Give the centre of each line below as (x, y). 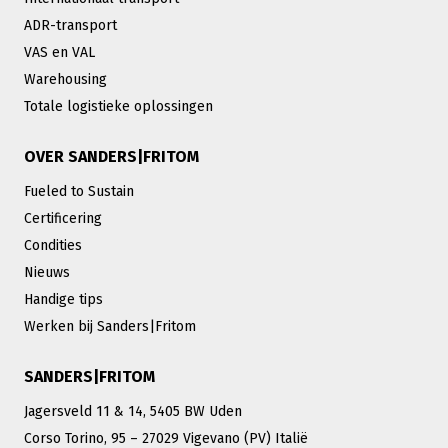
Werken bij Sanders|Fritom (110, 326)
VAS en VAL (59, 52)
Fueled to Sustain (79, 191)
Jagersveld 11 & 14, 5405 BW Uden (133, 411)
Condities (53, 245)
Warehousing (65, 79)
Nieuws (47, 272)
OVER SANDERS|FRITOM (111, 156)
